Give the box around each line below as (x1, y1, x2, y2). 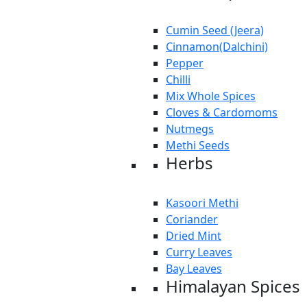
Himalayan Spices (166, 275, 300, 297)
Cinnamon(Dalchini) (166, 39, 268, 54)
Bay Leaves (166, 261, 222, 276)
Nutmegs (166, 121, 214, 136)
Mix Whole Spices (166, 88, 256, 103)
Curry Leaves (166, 245, 232, 260)
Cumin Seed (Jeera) (166, 23, 264, 38)
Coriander (166, 212, 218, 227)
